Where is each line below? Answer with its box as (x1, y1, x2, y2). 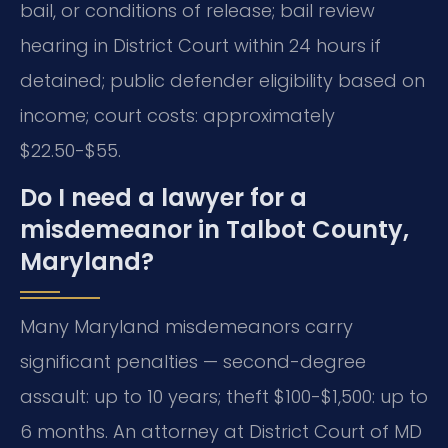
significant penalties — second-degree (20, 349, 366, 375)
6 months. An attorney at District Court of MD (20, 419, 422, 445)
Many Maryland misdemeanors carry (20, 314, 353, 340)
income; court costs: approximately (20, 103, 335, 129)
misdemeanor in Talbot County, (20, 213, 409, 247)
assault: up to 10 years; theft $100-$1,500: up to (20, 384, 428, 410)
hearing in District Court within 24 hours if (20, 33, 381, 59)
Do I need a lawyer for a (20, 181, 307, 215)
